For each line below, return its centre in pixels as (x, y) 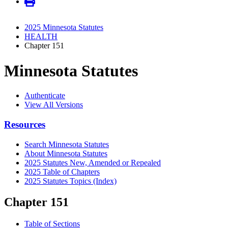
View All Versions (54, 105)
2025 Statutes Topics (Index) (70, 181)
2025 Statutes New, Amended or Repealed (93, 162)
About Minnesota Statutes (66, 153)
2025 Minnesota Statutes (64, 27)
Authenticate (45, 96)
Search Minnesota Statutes (67, 144)
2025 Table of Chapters (62, 172)
